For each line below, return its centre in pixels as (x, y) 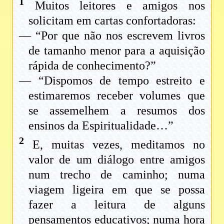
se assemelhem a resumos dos (117, 110)
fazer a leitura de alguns (117, 204)
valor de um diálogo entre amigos (117, 159)
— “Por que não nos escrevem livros (112, 35)
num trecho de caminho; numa (117, 174)
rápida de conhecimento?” (92, 65)
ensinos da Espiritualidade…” (101, 125)
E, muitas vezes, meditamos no (114, 144)
